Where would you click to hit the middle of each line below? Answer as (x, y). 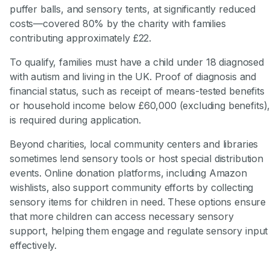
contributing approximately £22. (81, 38)
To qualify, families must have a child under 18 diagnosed (137, 62)
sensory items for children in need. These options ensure (138, 202)
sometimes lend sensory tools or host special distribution (137, 158)
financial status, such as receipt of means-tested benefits (137, 91)
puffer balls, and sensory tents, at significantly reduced (133, 9)
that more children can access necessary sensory (122, 216)
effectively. (33, 245)
